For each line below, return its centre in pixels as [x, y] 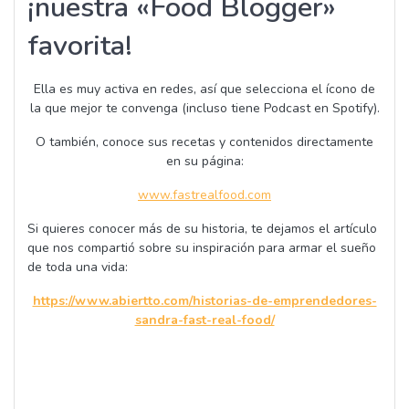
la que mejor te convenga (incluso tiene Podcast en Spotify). [204, 109]
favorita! [80, 46]
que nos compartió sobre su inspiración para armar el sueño [202, 248]
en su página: [204, 162]
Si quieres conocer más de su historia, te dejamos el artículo [202, 229]
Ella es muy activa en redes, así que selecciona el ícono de [204, 89]
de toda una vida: [78, 267]
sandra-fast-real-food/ [204, 320]
